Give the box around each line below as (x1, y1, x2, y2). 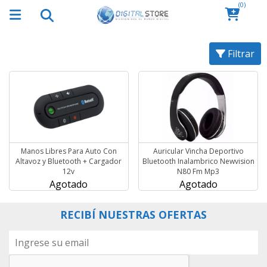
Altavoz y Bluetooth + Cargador (15, 156, 122, 166)
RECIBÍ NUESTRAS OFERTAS (60, 207, 207, 222)
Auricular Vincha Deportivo (153, 145, 244, 156)
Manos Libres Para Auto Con (20, 145, 117, 156)
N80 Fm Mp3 (177, 166, 220, 176)
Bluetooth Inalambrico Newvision (142, 156, 254, 166)
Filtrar (225, 46, 254, 60)
